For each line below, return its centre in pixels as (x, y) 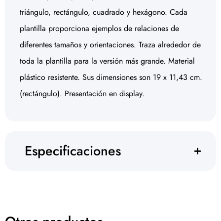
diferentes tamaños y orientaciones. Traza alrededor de (110, 45)
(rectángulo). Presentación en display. (82, 93)
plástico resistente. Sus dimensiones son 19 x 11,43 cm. (111, 77)
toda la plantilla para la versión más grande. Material (107, 61)
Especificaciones (73, 151)
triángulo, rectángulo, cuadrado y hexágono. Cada (104, 12)
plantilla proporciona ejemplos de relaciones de (99, 28)
